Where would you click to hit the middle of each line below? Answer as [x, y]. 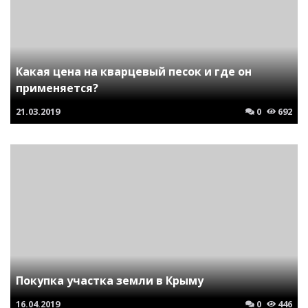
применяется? [57, 88]
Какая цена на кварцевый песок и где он [134, 71]
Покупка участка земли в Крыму [110, 280]
